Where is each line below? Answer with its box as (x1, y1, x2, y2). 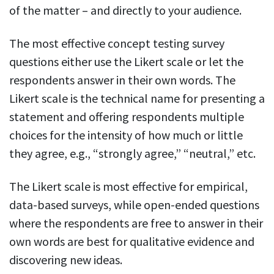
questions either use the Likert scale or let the (9, 54, 243, 70)
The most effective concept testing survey (9, 35, 224, 51)
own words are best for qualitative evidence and (9, 234, 254, 250)
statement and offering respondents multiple (9, 109, 244, 125)
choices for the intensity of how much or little (9, 127, 243, 143)
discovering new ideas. (9, 252, 122, 268)
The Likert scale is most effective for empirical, (9, 179, 248, 194)
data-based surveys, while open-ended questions (9, 197, 259, 213)
